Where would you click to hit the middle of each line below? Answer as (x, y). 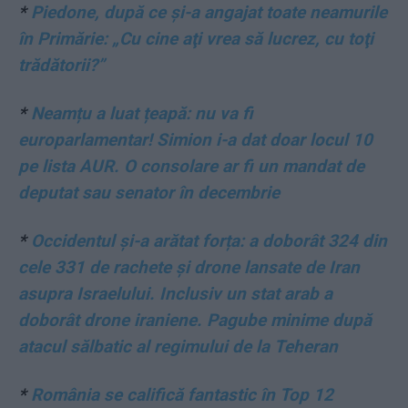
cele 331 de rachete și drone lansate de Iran (189, 268)
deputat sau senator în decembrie (149, 193)
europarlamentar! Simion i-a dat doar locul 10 (195, 140)
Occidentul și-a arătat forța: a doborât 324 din (209, 241)
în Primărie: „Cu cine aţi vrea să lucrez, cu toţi (196, 39)
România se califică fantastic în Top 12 (182, 395)
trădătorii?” (61, 66)
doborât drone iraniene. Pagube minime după (195, 321)
